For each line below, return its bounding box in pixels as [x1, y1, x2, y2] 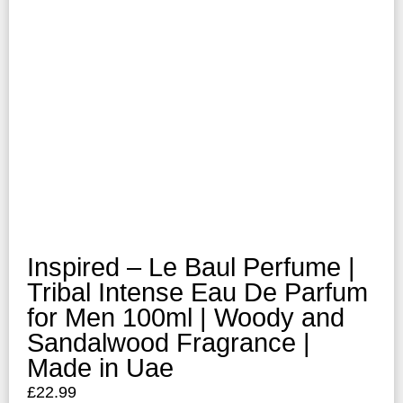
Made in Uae [27, 353, 174, 382]
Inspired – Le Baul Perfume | [27, 252, 355, 282]
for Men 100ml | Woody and [27, 302, 345, 332]
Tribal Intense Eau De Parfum [27, 277, 368, 307]
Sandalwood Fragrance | [27, 327, 310, 357]
